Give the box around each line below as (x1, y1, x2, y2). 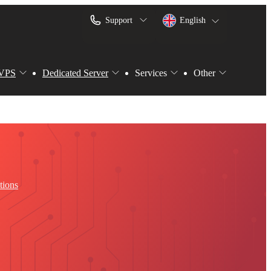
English (180, 15, 206, 25)
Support (105, 15, 132, 25)
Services (135, 68, 167, 78)
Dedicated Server (42, 68, 108, 78)
